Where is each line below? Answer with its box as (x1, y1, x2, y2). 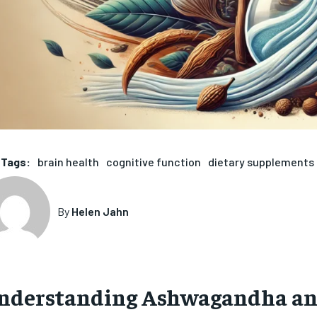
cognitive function (105, 154, 201, 168)
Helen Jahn (71, 204, 129, 219)
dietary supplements (207, 154, 314, 168)
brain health (37, 154, 99, 168)
